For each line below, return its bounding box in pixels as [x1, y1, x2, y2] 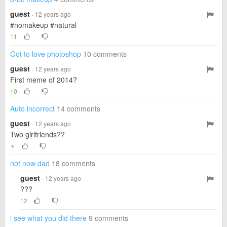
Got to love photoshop [10, 49, 81, 59]
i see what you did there [10, 213, 87, 223]
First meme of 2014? [10, 74, 77, 85]
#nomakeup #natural [10, 20, 77, 30]
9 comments [89, 213, 128, 223]
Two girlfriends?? [10, 129, 65, 139]
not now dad [10, 158, 50, 168]
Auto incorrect [10, 103, 55, 113]
